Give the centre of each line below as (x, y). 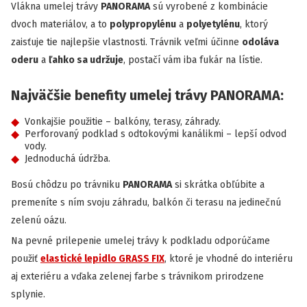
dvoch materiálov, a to (60, 24)
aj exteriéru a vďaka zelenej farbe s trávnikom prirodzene (137, 277)
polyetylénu (213, 24)
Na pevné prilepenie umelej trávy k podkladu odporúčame (140, 241)
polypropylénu (143, 24)
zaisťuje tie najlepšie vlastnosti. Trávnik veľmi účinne (126, 42)
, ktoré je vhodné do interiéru (229, 259)
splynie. (28, 294)
